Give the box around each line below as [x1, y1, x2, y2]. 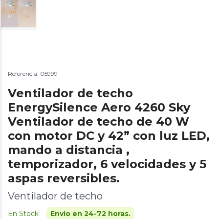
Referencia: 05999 [8, 70, 58, 78]
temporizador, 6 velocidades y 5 [8, 157, 206, 172]
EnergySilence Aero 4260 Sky [8, 100, 190, 115]
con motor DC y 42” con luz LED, [8, 129, 210, 143]
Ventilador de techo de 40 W [8, 114, 189, 129]
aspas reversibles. [8, 171, 120, 186]
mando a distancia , [8, 143, 130, 157]
